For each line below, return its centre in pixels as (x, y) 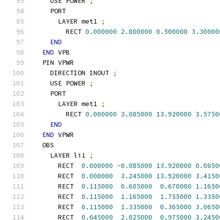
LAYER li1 (62, 155)
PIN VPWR (54, 63)
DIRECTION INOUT (74, 73)
